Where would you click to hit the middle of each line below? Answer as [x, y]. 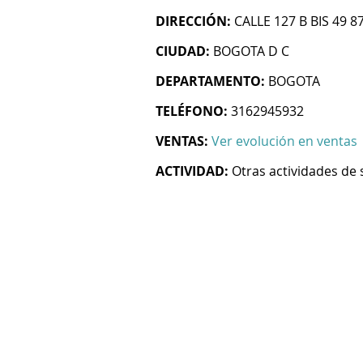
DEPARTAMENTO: [210, 81]
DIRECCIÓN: [193, 21]
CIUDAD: [183, 51]
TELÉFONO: [192, 111]
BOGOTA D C [251, 51]
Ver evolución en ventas [284, 141]
